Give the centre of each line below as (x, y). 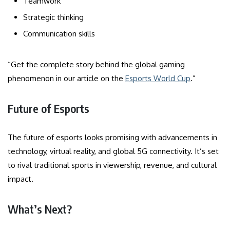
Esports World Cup (158, 78)
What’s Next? (40, 209)
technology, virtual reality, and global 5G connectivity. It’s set (113, 151)
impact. (21, 179)
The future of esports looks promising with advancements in (112, 137)
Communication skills (59, 33)
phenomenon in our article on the (66, 78)
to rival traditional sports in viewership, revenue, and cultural (112, 165)
